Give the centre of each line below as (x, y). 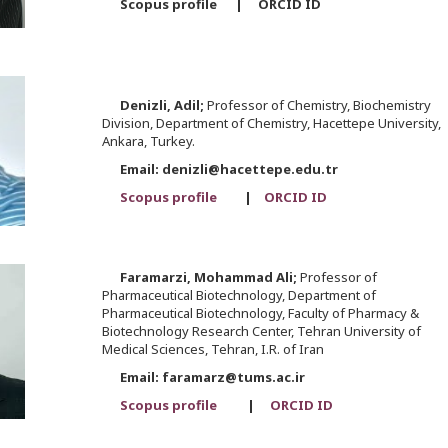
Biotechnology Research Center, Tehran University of (261, 331)
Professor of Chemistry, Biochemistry (318, 105)
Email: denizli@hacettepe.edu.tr (219, 169)
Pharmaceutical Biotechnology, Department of (238, 295)
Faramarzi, (156, 277)
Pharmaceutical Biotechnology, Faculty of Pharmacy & (260, 313)
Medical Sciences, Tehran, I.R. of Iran (212, 349)
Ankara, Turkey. (148, 141)
